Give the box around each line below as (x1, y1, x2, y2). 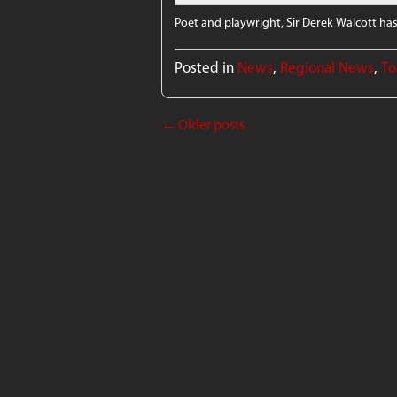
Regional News (280, 58, 375, 76)
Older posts (175, 115, 245, 133)
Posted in (175, 58, 235, 76)
